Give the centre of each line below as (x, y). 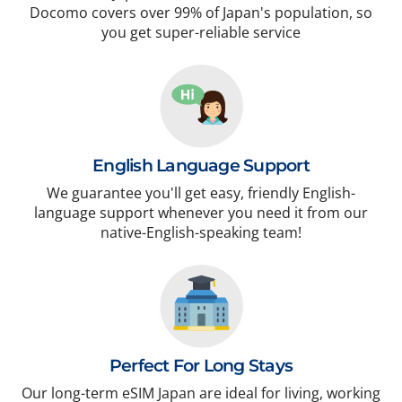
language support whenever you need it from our (201, 213)
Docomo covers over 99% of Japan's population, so (201, 13)
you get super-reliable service (201, 33)
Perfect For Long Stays (201, 366)
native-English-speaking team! (201, 233)
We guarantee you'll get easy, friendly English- (201, 193)
